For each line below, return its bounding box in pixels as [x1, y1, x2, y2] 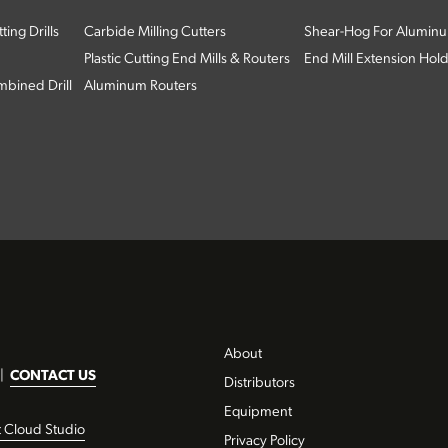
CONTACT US [10, 368, 96, 384]
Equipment [224, 404, 292, 420]
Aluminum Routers [83, 78, 197, 94]
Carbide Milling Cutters [83, 24, 226, 40]
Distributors [224, 375, 295, 391]
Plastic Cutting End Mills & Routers [83, 51, 290, 67]
